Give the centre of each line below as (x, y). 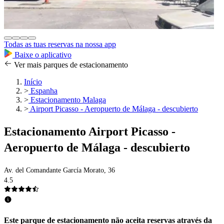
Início (33, 82)
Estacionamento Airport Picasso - (90, 132)
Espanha (43, 91)
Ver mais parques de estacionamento (70, 65)
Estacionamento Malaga (67, 100)
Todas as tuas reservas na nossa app (60, 44)
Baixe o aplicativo (42, 55)
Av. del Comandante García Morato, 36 (59, 170)
